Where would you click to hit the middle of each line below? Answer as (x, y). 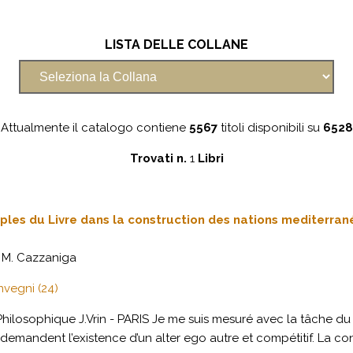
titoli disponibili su (270, 128)
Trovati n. (160, 158)
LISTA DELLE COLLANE (176, 45)
